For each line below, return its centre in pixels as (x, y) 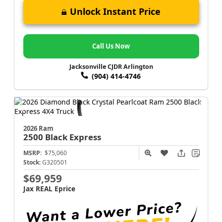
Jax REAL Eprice (49, 188)
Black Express (73, 137)
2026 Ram (38, 128)
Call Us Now (111, 46)
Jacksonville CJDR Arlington (111, 66)
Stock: (32, 162)
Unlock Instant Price (115, 11)
